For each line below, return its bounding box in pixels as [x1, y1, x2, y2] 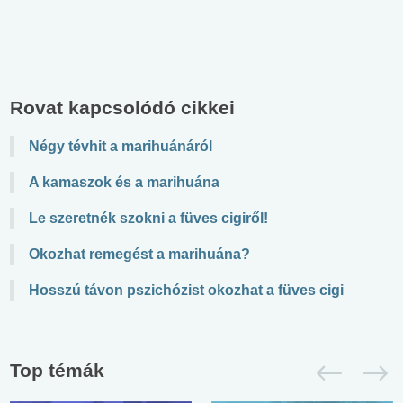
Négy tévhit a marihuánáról [29, 138, 212, 154]
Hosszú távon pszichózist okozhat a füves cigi [29, 282, 344, 298]
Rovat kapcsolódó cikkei [10, 96, 235, 118]
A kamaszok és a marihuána [29, 174, 219, 190]
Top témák [10, 359, 104, 381]
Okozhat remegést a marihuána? [29, 246, 250, 262]
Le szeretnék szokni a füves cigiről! [29, 210, 268, 226]
